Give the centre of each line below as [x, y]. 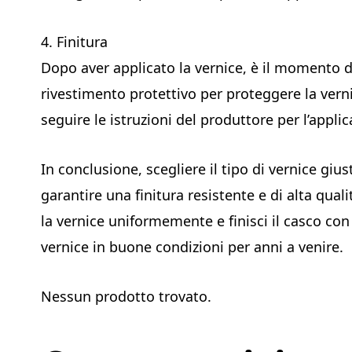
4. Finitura [74, 41]
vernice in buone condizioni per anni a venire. [192, 246]
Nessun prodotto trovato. [126, 296]
